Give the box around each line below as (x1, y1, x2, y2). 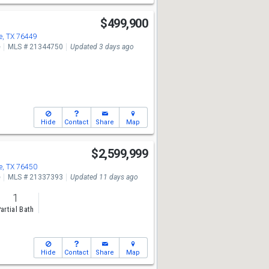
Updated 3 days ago (70, 43, 134, 51)
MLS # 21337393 (7, 173, 63, 181)
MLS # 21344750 (7, 43, 63, 51)
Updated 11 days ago (70, 173, 138, 181)
